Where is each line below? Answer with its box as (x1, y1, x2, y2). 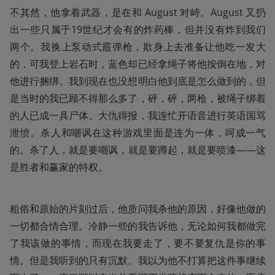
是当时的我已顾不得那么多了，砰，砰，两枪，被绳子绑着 (10, 91, 266, 105)
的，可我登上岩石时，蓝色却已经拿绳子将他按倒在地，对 (10, 56, 266, 71)
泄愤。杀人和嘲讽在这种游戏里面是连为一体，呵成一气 (10, 125, 266, 139)
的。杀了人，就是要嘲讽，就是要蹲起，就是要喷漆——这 (10, 142, 266, 157)
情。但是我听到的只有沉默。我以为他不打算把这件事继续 (10, 253, 266, 267)
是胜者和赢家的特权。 (10, 160, 108, 174)
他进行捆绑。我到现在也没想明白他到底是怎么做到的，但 (10, 74, 266, 88)
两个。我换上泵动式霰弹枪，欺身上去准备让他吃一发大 (10, 39, 266, 53)
